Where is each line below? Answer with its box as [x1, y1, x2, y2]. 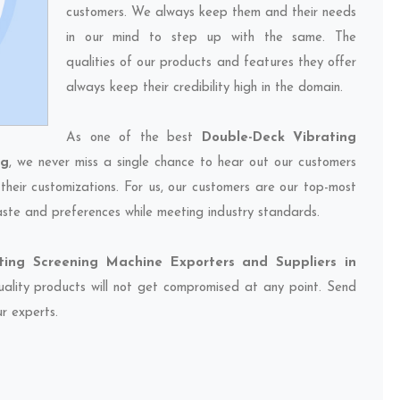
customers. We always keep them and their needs [66, 6, 356, 20]
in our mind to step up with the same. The [66, 31, 356, 45]
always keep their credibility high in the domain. [66, 81, 343, 95]
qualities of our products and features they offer [66, 56, 356, 70]
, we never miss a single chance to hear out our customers [9, 156, 356, 170]
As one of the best [66, 131, 202, 145]
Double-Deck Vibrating [201, 131, 356, 145]
